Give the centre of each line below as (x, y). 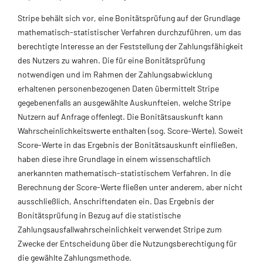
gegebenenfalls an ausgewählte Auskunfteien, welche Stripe (124, 102)
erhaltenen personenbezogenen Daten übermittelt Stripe (118, 88)
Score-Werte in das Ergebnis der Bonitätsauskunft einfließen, (128, 144)
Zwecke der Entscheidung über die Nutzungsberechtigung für (127, 243)
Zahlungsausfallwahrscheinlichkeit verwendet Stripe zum (120, 229)
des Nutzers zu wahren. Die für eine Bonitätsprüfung (111, 60)
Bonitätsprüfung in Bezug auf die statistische (99, 215)
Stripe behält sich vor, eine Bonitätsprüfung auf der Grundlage (129, 18)
